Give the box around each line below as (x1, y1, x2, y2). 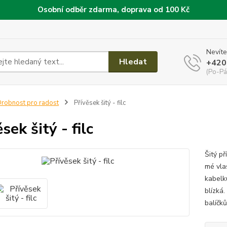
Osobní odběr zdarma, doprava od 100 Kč (37, 5, 190, 15)
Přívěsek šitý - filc (72, 98, 126, 107)
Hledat (119, 56, 147, 67)
